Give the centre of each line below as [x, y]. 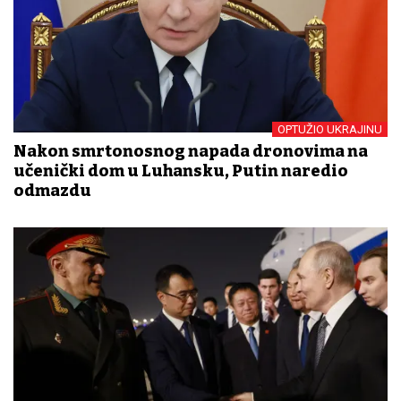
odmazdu [52, 191]
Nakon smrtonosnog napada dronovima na [191, 152]
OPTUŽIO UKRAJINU [330, 130]
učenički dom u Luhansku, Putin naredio [181, 171]
